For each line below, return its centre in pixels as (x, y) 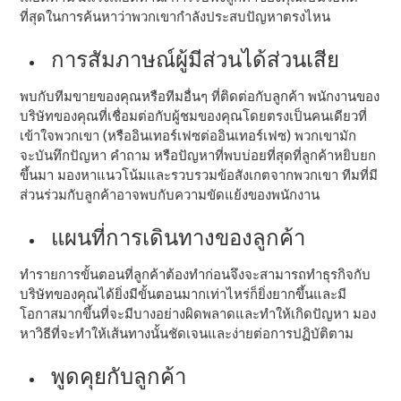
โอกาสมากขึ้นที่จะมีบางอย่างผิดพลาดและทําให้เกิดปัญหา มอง (198, 314)
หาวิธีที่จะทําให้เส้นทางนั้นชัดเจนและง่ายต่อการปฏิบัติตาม (187, 333)
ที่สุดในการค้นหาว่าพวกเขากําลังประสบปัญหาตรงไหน (175, 17)
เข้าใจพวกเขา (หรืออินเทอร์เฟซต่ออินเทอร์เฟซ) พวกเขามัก (188, 136)
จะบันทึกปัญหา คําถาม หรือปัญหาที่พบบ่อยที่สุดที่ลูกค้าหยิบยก (198, 155)
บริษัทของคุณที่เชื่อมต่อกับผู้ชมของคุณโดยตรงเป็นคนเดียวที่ (194, 116)
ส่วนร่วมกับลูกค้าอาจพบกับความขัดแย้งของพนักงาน (170, 195)
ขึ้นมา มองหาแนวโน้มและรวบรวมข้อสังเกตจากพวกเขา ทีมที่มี (199, 175)
